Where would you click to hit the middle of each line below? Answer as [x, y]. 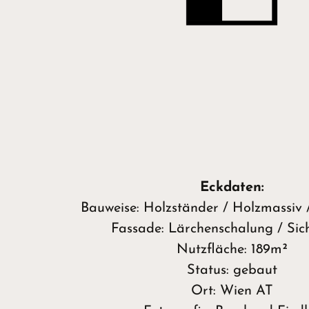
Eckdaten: [232, 187]
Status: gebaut [232, 270]
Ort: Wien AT [232, 291]
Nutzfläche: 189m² [232, 249]
